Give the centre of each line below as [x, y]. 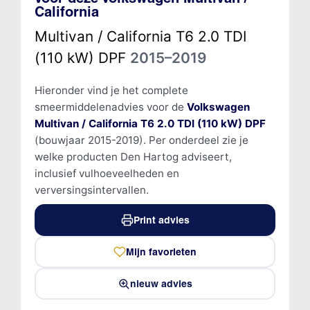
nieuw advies [161, 283]
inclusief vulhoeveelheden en [107, 173]
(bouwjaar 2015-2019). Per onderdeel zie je [141, 140]
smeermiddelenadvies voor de [110, 107]
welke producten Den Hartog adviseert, [133, 156]
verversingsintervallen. [91, 190]
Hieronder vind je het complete [111, 90]
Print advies [161, 220]
